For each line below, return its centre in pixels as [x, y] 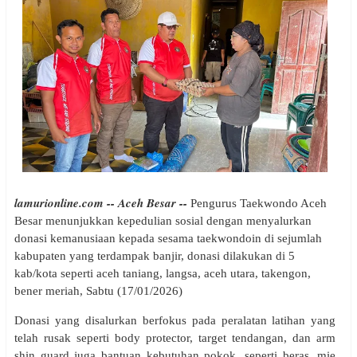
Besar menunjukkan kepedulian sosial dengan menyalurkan [163, 220]
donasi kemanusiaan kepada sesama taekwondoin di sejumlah [168, 238]
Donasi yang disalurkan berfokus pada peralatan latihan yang [175, 320]
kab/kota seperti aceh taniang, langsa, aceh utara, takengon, [163, 273]
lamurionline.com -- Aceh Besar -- [101, 202]
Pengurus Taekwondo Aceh [257, 203]
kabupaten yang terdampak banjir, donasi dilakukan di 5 [155, 255]
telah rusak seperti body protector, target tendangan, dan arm [175, 337]
